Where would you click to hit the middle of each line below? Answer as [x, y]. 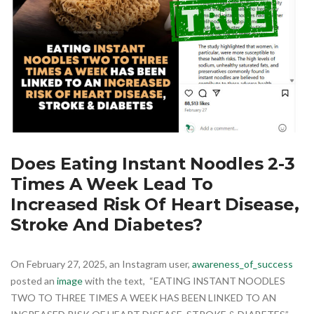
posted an [34, 280]
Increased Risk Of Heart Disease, [155, 204]
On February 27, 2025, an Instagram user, [101, 264]
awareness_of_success [243, 264]
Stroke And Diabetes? [107, 224]
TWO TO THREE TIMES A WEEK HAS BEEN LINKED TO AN [143, 297]
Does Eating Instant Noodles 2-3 [153, 163]
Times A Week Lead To [112, 184]
